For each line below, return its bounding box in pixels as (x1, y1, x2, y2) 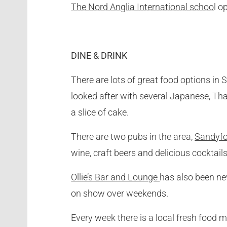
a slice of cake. (71, 106, 129, 118)
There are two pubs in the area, (71, 131, 195, 142)
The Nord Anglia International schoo (71, 1, 214, 12)
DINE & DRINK (71, 50, 128, 61)
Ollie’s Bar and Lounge (71, 171, 160, 182)
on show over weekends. (71, 187, 169, 199)
